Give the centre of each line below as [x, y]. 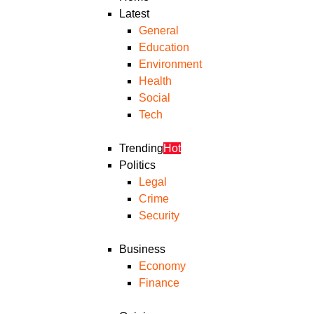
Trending [141, 148]
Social [155, 97]
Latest [134, 13]
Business [142, 249]
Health [155, 81]
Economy [162, 266]
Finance [159, 282]
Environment [170, 64]
